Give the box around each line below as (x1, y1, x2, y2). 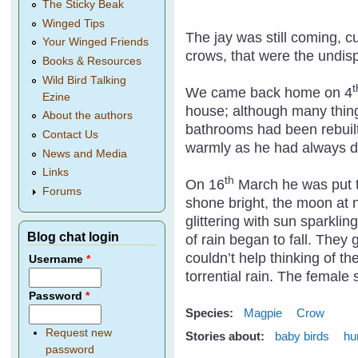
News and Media (42, 147, 128, 160)
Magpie (244, 305, 283, 320)
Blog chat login (27, 229, 120, 245)
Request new (45, 327, 112, 340)
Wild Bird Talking (42, 74, 127, 86)
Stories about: (185, 329, 268, 344)
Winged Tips (42, 17, 105, 30)
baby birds (275, 329, 330, 344)
